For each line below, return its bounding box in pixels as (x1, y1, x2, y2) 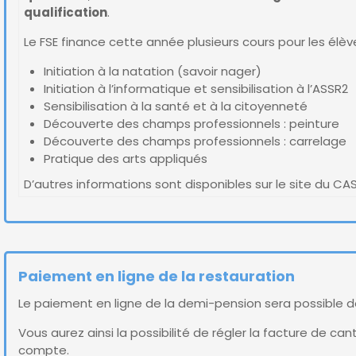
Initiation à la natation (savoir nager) (44, 63, 261, 79)
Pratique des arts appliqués (44, 150, 207, 167)
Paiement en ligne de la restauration (18, 266, 295, 286)
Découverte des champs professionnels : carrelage (44, 133, 346, 149)
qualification (24, 4, 107, 21)
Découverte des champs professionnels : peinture (44, 115, 339, 132)
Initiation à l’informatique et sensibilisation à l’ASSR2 (44, 80, 348, 97)
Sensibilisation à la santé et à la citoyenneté (44, 98, 308, 114)
